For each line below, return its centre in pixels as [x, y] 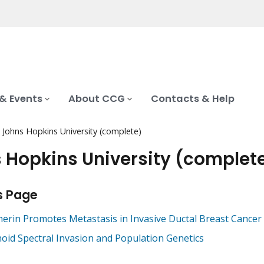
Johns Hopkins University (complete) [72, 131]
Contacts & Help [193, 99]
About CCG [97, 99]
